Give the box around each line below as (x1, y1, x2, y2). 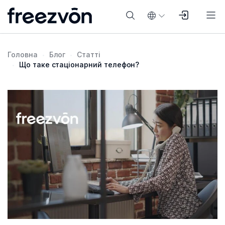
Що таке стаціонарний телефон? (19, 60, 140, 69)
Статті (77, 50, 101, 59)
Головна (8, 50, 38, 59)
